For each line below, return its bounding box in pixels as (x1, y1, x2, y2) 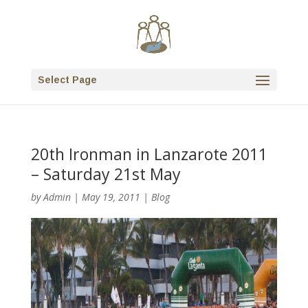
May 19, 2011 (81, 190, 140, 203)
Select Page (37, 74, 97, 85)
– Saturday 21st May (30, 163, 181, 185)
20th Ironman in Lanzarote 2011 (30, 143, 267, 165)
